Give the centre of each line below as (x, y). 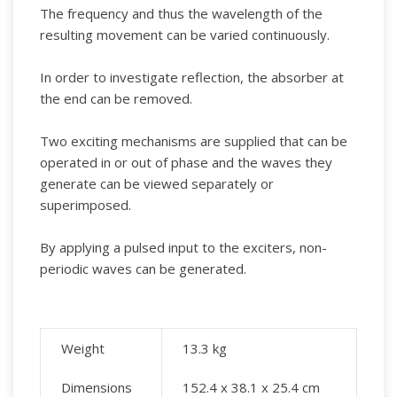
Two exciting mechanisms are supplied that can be (194, 141)
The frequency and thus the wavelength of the (181, 14)
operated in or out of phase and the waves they (186, 163)
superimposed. (86, 205)
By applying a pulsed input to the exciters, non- (183, 248)
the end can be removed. (116, 99)
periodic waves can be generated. (143, 269)
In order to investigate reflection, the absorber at (192, 78)
